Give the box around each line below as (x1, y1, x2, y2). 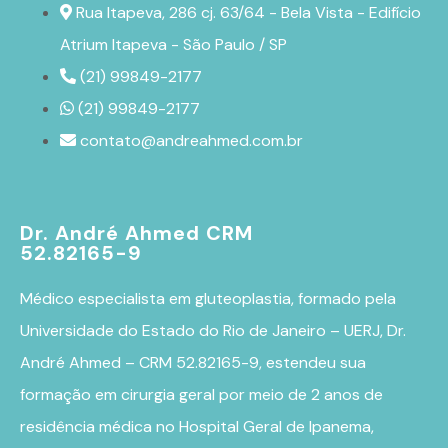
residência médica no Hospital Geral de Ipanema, (20, 416, 374, 438)
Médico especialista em (20, 288, 195, 310)
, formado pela (291, 288, 396, 310)
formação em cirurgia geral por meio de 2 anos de (20, 384, 383, 406)
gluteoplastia (195, 288, 291, 310)
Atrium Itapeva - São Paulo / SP (60, 34, 287, 56)
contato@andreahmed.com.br (80, 130, 303, 152)
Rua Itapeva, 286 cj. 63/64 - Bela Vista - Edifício (76, 2, 421, 24)
